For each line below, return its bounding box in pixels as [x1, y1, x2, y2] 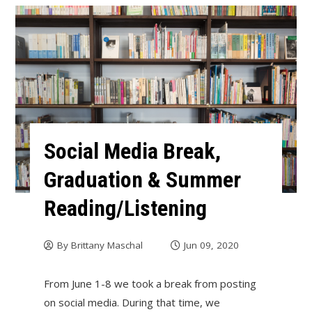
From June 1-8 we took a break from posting [43, 276, 256, 290]
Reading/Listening [43, 194, 207, 221]
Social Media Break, [43, 137, 221, 164]
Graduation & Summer [43, 166, 241, 193]
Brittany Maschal [70, 238, 143, 251]
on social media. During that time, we [43, 295, 220, 309]
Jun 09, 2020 [183, 238, 239, 251]
